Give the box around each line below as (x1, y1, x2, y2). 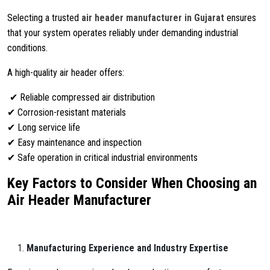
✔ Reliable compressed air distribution (7, 92, 155, 103)
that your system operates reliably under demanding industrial (7, 27, 238, 39)
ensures (227, 12, 256, 24)
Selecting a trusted (7, 12, 81, 24)
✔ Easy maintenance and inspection (7, 137, 142, 148)
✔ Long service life (7, 122, 80, 133)
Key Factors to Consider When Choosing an (7, 175, 257, 192)
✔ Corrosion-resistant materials (7, 107, 126, 118)
